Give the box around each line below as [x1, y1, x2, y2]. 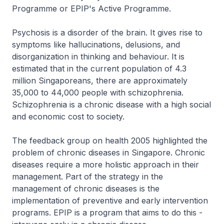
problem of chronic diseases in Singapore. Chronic [12, 147, 205, 157]
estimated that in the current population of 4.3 [12, 63, 186, 73]
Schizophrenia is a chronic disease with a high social [12, 99, 211, 109]
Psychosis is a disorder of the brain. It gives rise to [12, 27, 202, 37]
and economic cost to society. [12, 111, 124, 121]
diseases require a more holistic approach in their [12, 159, 199, 169]
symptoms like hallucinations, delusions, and [12, 39, 180, 49]
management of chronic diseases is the [12, 183, 159, 193]
